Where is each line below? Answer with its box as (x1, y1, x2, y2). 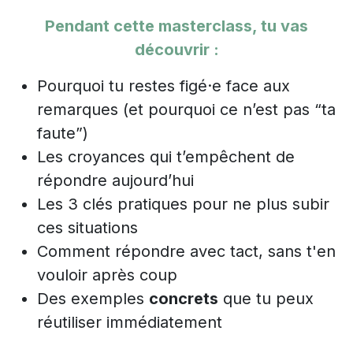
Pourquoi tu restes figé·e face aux (37, 76, 290, 95)
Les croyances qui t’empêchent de (37, 147, 295, 166)
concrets (149, 288, 218, 308)
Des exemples (37, 288, 149, 308)
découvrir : (134, 39, 219, 59)
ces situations (37, 217, 138, 237)
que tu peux (218, 288, 314, 308)
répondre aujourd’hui (37, 170, 194, 190)
